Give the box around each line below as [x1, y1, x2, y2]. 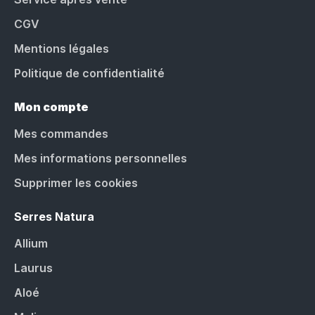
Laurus [14, 260, 53, 275]
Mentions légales [14, 41, 109, 56]
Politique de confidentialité [14, 65, 165, 80]
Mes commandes [14, 126, 108, 141]
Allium [14, 236, 48, 250]
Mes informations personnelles [14, 150, 187, 165]
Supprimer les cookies [14, 175, 138, 190]
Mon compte [14, 99, 89, 114]
